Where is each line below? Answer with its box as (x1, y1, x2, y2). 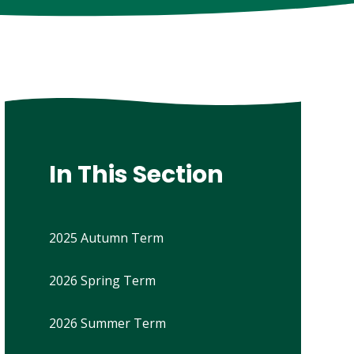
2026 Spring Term (48, 272, 156, 290)
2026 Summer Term (48, 314, 166, 333)
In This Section (48, 158, 224, 192)
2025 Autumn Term (48, 229, 164, 247)
